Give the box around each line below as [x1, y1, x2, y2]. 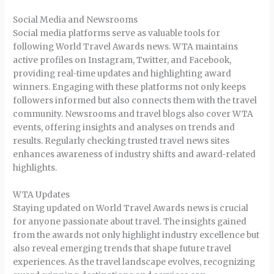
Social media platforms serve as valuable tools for [13, 28, 221, 39]
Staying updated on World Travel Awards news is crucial [13, 203, 249, 214]
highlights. [13, 163, 57, 174]
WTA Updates [13, 190, 70, 201]
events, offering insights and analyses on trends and [13, 122, 235, 133]
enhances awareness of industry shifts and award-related [13, 149, 256, 160]
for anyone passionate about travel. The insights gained [13, 217, 247, 228]
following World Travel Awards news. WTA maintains [13, 42, 239, 53]
